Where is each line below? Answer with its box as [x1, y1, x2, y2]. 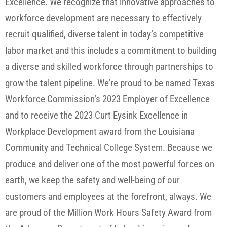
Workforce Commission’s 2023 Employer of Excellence [5, 93, 210, 105]
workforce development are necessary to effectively [5, 12, 202, 24]
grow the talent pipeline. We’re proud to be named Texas [5, 77, 215, 89]
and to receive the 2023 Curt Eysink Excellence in [5, 109, 188, 122]
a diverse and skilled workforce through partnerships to [5, 61, 213, 73]
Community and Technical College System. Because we [5, 142, 212, 154]
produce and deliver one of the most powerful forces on [5, 158, 214, 170]
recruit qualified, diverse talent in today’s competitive [5, 28, 204, 41]
